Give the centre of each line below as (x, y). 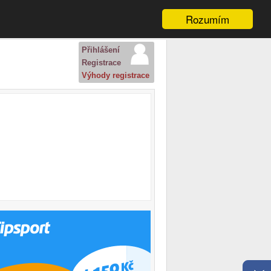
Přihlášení (101, 50)
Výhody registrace (116, 75)
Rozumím (207, 19)
